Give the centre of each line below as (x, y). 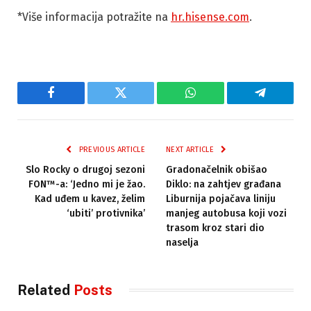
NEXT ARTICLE (191, 149)
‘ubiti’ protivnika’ (106, 213)
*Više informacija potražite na (94, 17)
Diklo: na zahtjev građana (224, 184)
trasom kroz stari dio (215, 228)
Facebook (74, 103)
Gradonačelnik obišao (217, 169)
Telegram (283, 103)
